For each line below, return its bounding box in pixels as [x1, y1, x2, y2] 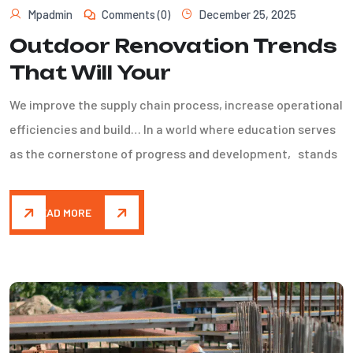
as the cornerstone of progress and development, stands [9, 146, 337, 162]
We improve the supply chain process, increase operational [9, 97, 343, 113]
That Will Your [9, 61, 171, 85]
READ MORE [33, 206, 91, 220]
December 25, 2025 [199, 7, 296, 22]
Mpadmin [28, 7, 72, 22]
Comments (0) [102, 7, 170, 22]
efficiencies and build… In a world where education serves [9, 121, 336, 137]
